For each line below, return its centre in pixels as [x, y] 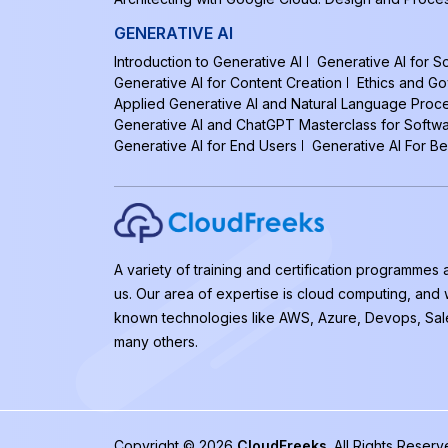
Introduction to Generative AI [208, 61]
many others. [156, 341]
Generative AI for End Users [205, 145]
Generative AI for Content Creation [228, 82]
